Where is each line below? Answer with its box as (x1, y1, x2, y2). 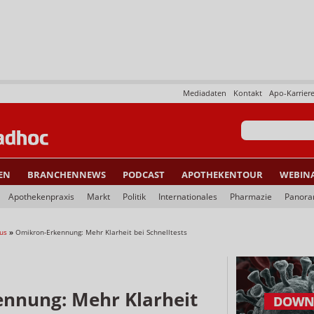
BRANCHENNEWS (27, 168, 106, 181)
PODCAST (123, 168, 165, 181)
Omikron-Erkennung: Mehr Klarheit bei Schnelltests (15, 227, 187, 237)
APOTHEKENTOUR (182, 168, 263, 181)
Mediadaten (183, 88, 226, 98)
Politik (123, 191, 146, 203)
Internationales (158, 191, 217, 203)
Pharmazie (230, 191, 272, 203)
